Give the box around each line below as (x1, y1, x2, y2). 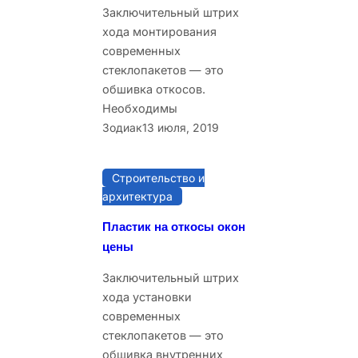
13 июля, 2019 (142, 120, 219, 134)
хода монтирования (102, 24, 217, 38)
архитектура (102, 189, 173, 203)
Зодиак (102, 120, 142, 134)
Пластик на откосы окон (102, 218, 245, 235)
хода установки (102, 290, 192, 304)
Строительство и (112, 170, 205, 185)
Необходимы (102, 101, 177, 115)
